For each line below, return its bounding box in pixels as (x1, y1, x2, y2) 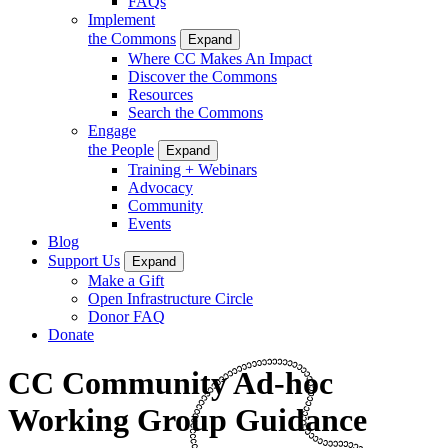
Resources (128, 85, 193, 103)
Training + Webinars (128, 160, 257, 178)
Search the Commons (128, 103, 263, 121)
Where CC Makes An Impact (128, 49, 312, 67)
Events (128, 214, 171, 232)
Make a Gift (88, 271, 164, 289)
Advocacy (128, 178, 193, 196)
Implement (88, 10, 155, 28)
